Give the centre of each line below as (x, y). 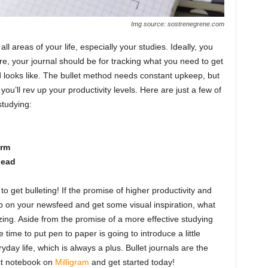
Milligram (72, 262)
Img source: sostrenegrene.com (177, 24)
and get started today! (132, 262)
